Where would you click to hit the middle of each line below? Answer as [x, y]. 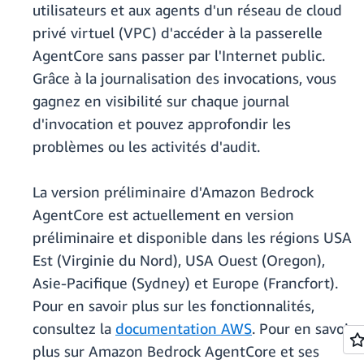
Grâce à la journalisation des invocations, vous [184, 78]
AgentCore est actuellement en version [163, 215]
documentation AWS [184, 329]
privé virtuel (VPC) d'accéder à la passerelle [178, 33]
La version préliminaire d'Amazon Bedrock [173, 192]
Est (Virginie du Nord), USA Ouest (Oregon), [179, 260]
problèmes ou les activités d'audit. [146, 147]
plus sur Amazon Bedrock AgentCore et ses [176, 351]
